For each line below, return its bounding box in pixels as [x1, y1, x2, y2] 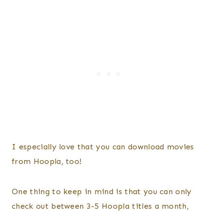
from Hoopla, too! [12, 157, 82, 166]
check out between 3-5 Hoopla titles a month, [12, 201, 189, 211]
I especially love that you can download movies [12, 142, 194, 152]
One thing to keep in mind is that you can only [12, 187, 192, 197]
